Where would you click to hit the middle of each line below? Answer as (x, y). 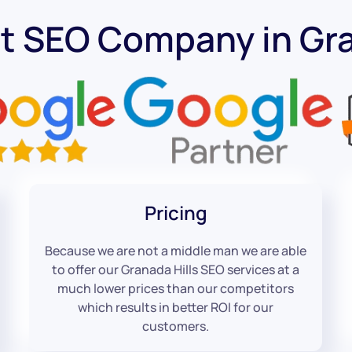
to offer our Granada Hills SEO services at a (176, 269)
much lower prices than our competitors (176, 288)
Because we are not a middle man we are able (176, 250)
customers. (176, 326)
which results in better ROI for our (176, 307)
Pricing (176, 212)
